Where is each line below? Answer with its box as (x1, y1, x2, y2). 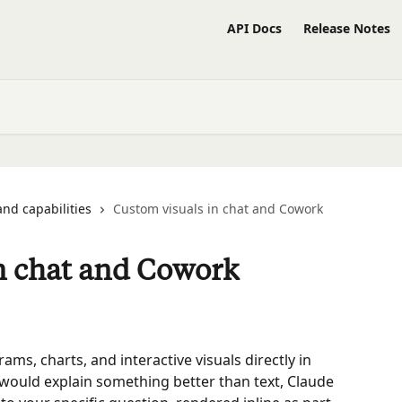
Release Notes (303, 20, 390, 37)
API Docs (227, 20, 282, 37)
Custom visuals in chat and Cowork (113, 200, 323, 217)
